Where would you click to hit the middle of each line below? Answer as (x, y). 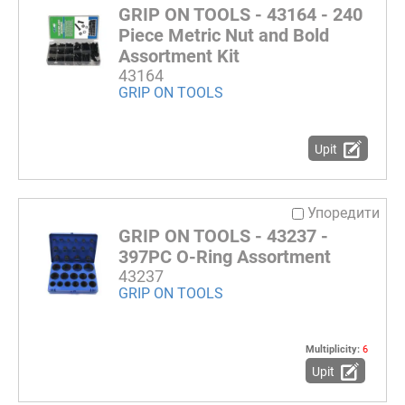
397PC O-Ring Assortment (225, 257)
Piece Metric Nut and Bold (224, 36)
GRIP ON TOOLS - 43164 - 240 (240, 15)
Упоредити (344, 213)
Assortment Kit (179, 57)
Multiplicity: (334, 350)
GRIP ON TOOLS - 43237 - (223, 236)
